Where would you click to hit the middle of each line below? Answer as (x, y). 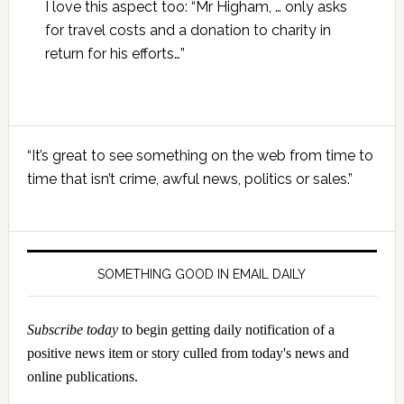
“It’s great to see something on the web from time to (200, 155)
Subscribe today (72, 329)
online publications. (82, 376)
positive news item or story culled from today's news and (188, 353)
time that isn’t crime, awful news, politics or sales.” (189, 179)
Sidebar (59, 173)
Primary (58, 141)
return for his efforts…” (115, 53)
